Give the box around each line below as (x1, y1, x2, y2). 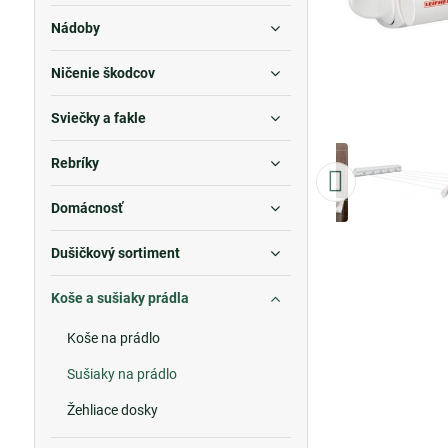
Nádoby (50, 20, 100, 36)
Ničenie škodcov (50, 65, 155, 81)
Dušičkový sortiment (50, 245, 180, 261)
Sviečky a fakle (50, 110, 146, 126)
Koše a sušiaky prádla (50, 290, 189, 306)
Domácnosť (50, 200, 123, 216)
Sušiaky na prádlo (66, 366, 177, 382)
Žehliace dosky (66, 402, 158, 418)
